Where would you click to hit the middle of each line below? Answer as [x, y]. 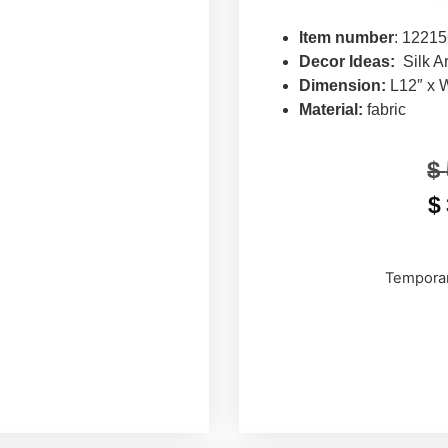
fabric [384, 110]
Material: [331, 110]
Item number [346, 38]
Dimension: [344, 86]
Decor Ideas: [347, 62]
